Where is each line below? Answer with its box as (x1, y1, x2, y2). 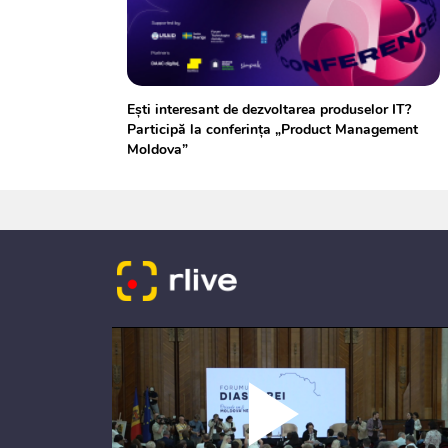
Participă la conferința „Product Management (127, 120, 418, 139)
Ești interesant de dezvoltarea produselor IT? (127, 100, 411, 119)
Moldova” (127, 140, 188, 159)
